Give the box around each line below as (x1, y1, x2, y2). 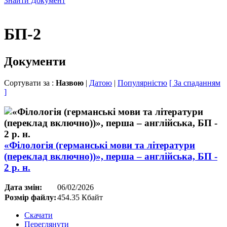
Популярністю (118, 78, 167, 87)
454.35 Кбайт (57, 193, 103, 202)
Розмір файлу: (5, 193, 56, 202)
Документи (4, 54, 66, 68)
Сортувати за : (4, 78, 56, 87)
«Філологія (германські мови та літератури (4, 139, 195, 150)
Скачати (24, 211, 53, 220)
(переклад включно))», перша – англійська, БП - (4, 150, 217, 162)
